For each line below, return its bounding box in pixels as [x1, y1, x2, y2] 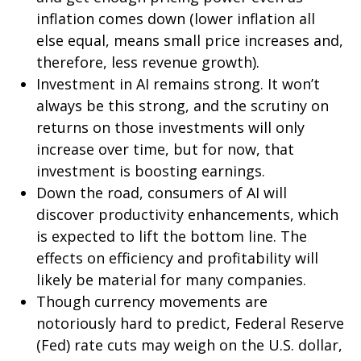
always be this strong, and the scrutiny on [36, 95, 329, 115]
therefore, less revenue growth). [36, 52, 259, 72]
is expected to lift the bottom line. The [36, 226, 307, 246]
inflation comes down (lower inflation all [36, 8, 315, 28]
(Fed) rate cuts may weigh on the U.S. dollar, [36, 334, 342, 355]
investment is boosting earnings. [36, 160, 265, 180]
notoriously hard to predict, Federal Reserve [36, 313, 344, 333]
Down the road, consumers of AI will [36, 182, 287, 202]
